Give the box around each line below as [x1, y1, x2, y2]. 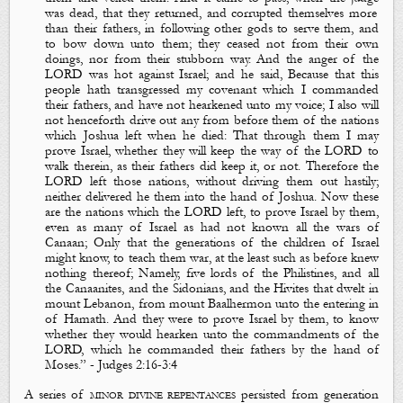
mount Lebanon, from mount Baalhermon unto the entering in [45, 296, 379, 312]
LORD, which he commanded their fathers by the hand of [45, 342, 379, 358]
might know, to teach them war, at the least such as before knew [45, 250, 379, 266]
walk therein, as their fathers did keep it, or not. [45, 158, 301, 175]
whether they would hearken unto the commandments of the [45, 327, 379, 343]
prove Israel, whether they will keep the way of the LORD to [45, 143, 379, 159]
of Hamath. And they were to [45, 311, 214, 327]
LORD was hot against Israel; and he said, [45, 67, 289, 83]
